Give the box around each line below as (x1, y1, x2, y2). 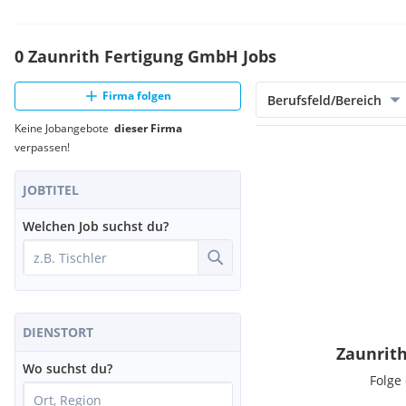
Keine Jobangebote (14, 121, 114, 136)
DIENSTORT (23, 324, 93, 341)
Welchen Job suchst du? (23, 217, 169, 235)
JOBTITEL (23, 181, 79, 198)
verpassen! (14, 140, 70, 155)
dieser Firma (114, 121, 182, 136)
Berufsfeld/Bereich (267, 91, 382, 109)
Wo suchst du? (23, 360, 112, 377)
